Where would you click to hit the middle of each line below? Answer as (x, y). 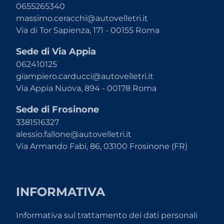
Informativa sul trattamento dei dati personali (107, 215)
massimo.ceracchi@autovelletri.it (82, 18)
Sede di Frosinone (57, 109)
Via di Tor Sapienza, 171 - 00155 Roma (88, 30)
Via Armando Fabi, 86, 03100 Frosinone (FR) (102, 146)
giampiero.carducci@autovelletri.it (85, 76)
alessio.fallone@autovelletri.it (74, 134)
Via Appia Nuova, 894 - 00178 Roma (86, 88)
